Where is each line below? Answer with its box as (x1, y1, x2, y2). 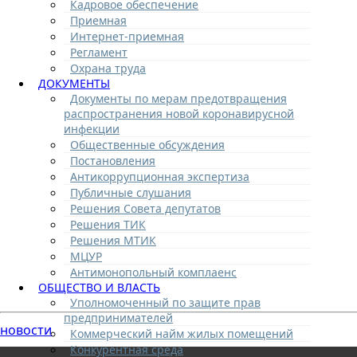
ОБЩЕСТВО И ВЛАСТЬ (38, 279, 160, 295)
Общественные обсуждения (70, 136, 225, 152)
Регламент (70, 44, 127, 60)
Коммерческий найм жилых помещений (70, 325, 293, 341)
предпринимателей (64, 309, 173, 325)
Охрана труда (70, 60, 146, 76)
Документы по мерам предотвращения (70, 90, 287, 106)
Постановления (70, 152, 155, 168)
